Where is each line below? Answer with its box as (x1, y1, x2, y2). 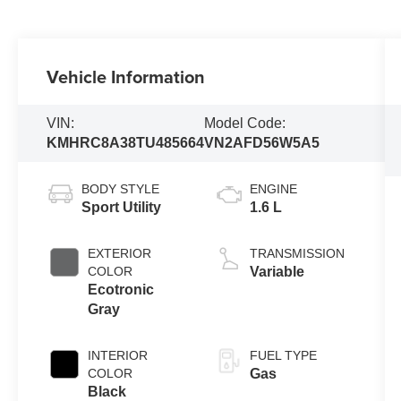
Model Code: (204, 115, 286, 132)
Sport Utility (81, 200, 162, 216)
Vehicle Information (47, 64, 206, 90)
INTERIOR (88, 348, 149, 363)
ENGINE (249, 182, 297, 197)
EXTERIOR (88, 246, 152, 261)
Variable (249, 264, 304, 280)
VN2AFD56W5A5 (204, 135, 320, 151)
